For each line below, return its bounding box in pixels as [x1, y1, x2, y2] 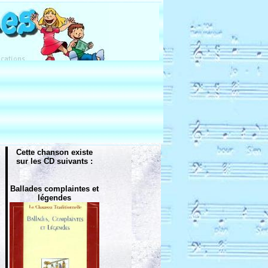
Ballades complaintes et [10, 184, 99, 193]
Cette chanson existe [16, 148, 93, 157]
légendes [38, 193, 71, 202]
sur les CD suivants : [16, 157, 93, 166]
